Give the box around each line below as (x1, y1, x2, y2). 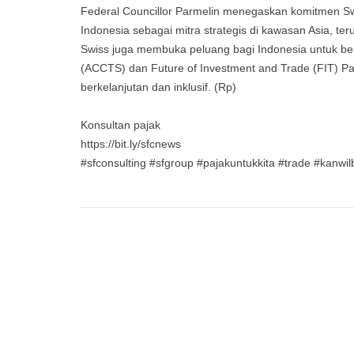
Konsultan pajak (81, 119, 164, 131)
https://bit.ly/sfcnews (81, 137, 181, 150)
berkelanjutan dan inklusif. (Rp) (81, 81, 236, 93)
